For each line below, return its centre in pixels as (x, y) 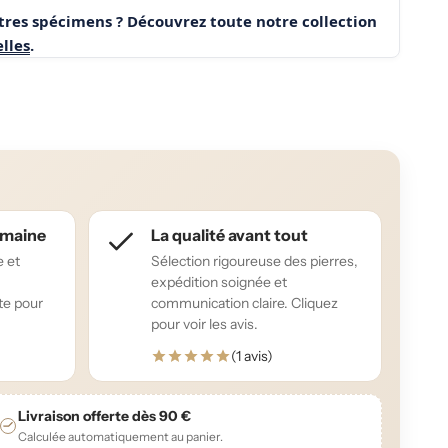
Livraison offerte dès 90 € (104, 416)
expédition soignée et (219, 282)
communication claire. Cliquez (244, 303)
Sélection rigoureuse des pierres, (254, 261)
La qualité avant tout (229, 235)
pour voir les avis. (204, 324)
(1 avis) (252, 356)
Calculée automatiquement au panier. (120, 437)
